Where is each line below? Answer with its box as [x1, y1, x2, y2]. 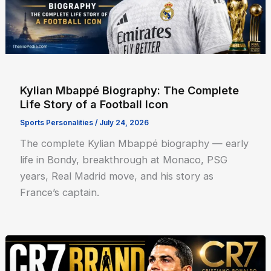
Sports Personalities [20, 119, 94, 128]
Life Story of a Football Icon [20, 97, 169, 111]
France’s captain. [20, 186, 100, 198]
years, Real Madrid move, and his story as [20, 169, 214, 182]
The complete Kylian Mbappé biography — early [20, 137, 249, 149]
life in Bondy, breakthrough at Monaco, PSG [20, 153, 228, 166]
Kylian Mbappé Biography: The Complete [20, 83, 240, 97]
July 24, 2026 [99, 119, 149, 128]
